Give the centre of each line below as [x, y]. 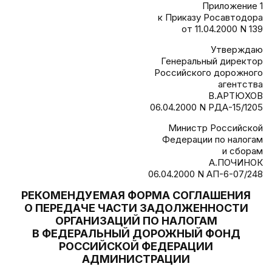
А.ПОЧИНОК [236, 162]
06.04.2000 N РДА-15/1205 [206, 107]
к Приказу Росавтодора [210, 17]
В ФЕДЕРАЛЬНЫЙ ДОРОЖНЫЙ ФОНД [136, 233]
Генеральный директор [212, 61]
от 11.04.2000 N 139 [222, 29]
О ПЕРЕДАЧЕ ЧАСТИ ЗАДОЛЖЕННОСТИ [136, 208]
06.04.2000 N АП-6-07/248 [206, 174]
